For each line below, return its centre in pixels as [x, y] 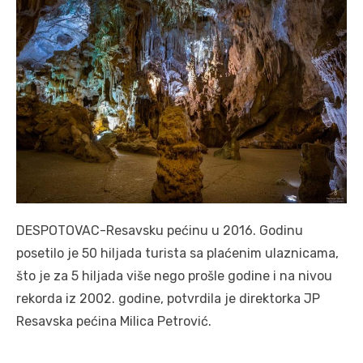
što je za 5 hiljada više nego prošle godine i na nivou [174, 275]
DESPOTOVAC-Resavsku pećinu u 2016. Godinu [160, 230]
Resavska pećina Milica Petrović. [114, 321]
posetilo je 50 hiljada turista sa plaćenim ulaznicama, [177, 253]
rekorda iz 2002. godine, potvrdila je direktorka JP [170, 298]
